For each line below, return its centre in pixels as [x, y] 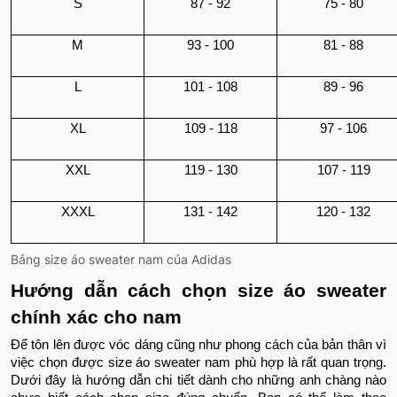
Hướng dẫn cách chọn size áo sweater [198, 291]
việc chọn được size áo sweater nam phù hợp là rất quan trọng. [198, 363]
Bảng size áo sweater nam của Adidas [121, 260]
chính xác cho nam [96, 318]
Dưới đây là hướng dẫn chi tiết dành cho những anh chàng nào [198, 381]
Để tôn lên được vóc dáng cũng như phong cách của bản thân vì [198, 345]
